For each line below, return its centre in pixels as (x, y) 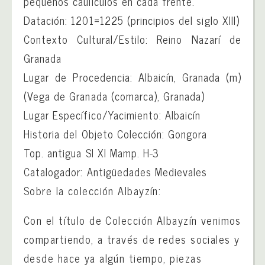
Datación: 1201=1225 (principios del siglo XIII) (132, 20)
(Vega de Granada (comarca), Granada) (114, 96)
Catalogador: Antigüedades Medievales (116, 172)
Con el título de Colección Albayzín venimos (132, 220)
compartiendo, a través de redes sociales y (132, 239)
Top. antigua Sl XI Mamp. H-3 (92, 153)
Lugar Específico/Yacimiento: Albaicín (112, 115)
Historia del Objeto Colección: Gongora (116, 134)
